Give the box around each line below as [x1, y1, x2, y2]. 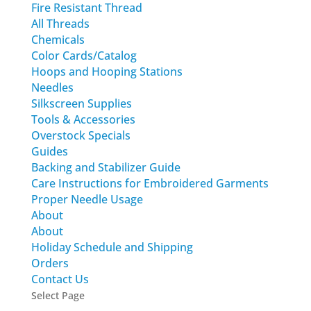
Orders [31, 255, 69, 271]
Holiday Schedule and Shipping [31, 239, 193, 255]
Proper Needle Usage [31, 192, 143, 207]
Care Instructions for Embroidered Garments [31, 176, 269, 191]
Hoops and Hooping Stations [31, 64, 183, 79]
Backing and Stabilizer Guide [31, 160, 180, 175]
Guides [31, 144, 68, 159]
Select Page [31, 289, 85, 302]
